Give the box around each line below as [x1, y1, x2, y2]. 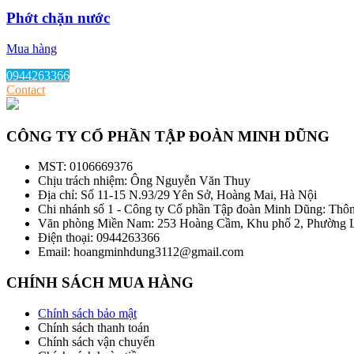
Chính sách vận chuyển [38, 334, 155, 348]
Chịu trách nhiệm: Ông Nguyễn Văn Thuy [38, 174, 250, 188]
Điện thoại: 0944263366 [38, 231, 160, 245]
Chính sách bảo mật [38, 306, 137, 320]
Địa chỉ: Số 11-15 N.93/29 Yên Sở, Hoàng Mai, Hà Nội [38, 188, 317, 202]
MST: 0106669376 [38, 160, 133, 174]
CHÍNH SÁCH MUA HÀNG [6, 273, 194, 291]
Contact [6, 82, 45, 96]
